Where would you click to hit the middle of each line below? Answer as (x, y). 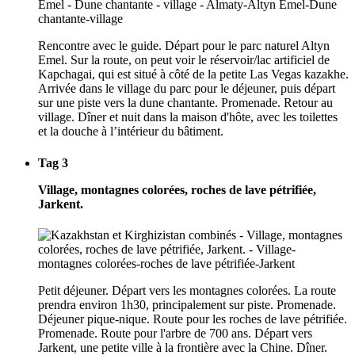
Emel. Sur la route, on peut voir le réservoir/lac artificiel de (184, 60)
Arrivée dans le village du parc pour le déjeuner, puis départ (187, 89)
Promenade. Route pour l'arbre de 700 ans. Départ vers (175, 333)
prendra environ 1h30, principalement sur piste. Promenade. (187, 304)
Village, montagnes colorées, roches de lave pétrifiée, (177, 189)
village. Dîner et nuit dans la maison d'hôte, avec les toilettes (188, 117)
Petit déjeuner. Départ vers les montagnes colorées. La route (187, 290)
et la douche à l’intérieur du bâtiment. (131, 132)
